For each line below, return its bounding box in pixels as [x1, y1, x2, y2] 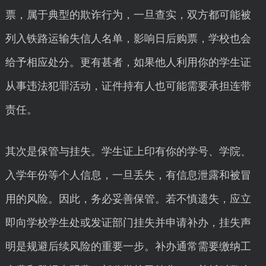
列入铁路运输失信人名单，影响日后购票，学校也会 [5, 33, 251, 45]
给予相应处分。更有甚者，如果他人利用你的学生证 [5, 56, 251, 68]
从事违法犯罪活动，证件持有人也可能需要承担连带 [5, 80, 251, 92]
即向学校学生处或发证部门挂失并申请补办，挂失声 [5, 217, 251, 229]
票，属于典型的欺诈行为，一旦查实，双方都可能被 [5, 9, 251, 21]
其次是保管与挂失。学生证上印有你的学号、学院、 [5, 145, 251, 157]
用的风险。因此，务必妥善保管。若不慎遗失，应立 [5, 193, 251, 205]
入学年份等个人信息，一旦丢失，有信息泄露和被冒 [5, 169, 251, 181]
